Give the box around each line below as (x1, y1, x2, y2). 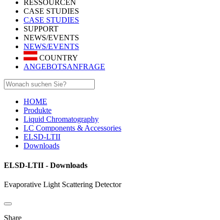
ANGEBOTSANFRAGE (24, 62, 105, 71)
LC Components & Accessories (24, 124, 121, 133)
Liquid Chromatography (24, 115, 99, 124)
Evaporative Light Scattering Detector (4, 180, 121, 189)
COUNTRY (37, 54, 78, 62)
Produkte (24, 106, 52, 115)
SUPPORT (24, 25, 58, 33)
